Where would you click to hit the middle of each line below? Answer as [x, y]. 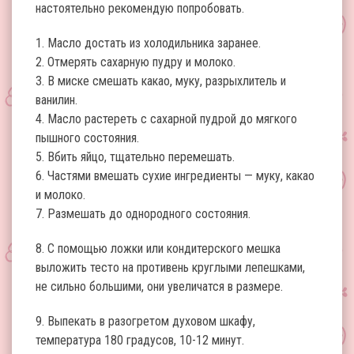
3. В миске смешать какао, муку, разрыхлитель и [161, 81]
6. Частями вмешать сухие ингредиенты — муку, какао [175, 176]
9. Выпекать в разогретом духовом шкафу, [145, 321]
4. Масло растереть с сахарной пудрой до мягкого [166, 119]
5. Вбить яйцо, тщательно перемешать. [135, 157]
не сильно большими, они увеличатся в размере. [159, 286]
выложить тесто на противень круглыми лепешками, [170, 267]
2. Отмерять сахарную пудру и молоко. [136, 62]
